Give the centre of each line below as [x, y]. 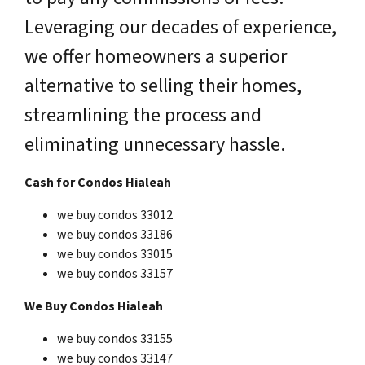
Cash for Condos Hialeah [98, 182]
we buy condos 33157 [115, 273]
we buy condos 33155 [115, 339]
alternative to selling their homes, [163, 86]
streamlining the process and [143, 115]
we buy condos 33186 [115, 234]
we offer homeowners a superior [156, 56]
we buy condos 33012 [115, 215]
